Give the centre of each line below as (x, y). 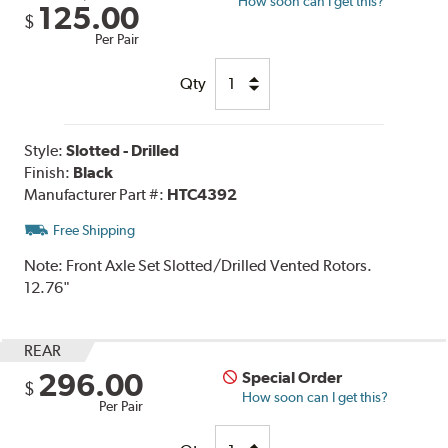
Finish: (49, 172)
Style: (45, 150)
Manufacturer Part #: (96, 194)
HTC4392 (202, 194)
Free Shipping (94, 229)
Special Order (292, 377)
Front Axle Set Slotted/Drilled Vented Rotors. (219, 265)
